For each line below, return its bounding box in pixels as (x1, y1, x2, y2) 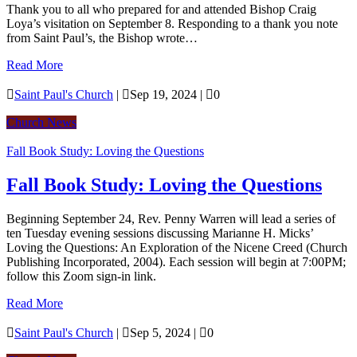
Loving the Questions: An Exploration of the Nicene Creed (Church (6, 240, 347, 254)
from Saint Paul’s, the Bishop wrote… (6, 30, 198, 45)
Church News (6, 115, 76, 129)
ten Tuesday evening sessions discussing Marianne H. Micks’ (6, 226, 313, 240)
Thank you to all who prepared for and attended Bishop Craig (6, 2, 316, 16)
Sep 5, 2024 (130, 325, 190, 339)
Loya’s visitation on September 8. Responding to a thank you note (6, 16, 338, 30)
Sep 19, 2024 (130, 87, 197, 101)
